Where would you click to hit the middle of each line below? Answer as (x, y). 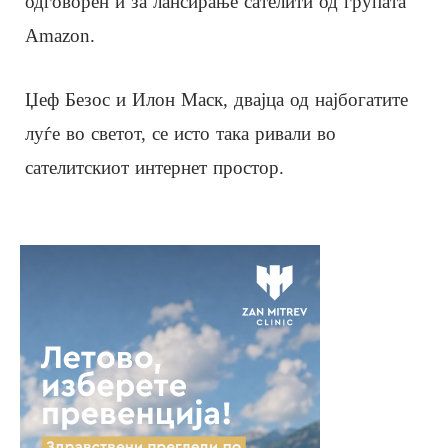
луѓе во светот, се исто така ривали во (180, 133)
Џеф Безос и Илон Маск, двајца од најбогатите (216, 99)
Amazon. (60, 35)
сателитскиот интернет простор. (154, 167)
